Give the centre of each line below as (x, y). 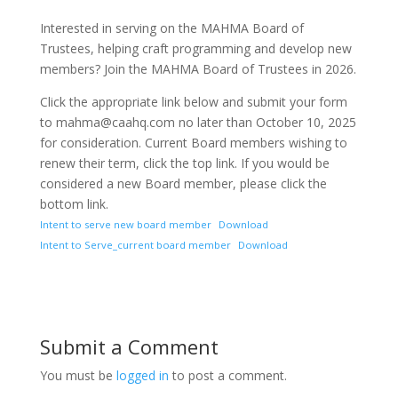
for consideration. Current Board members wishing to (193, 143)
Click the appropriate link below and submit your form (193, 102)
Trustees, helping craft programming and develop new (195, 49)
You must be (78, 376)
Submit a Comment (129, 347)
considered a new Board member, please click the (183, 184)
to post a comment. (227, 376)
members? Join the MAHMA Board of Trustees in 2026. (198, 69)
